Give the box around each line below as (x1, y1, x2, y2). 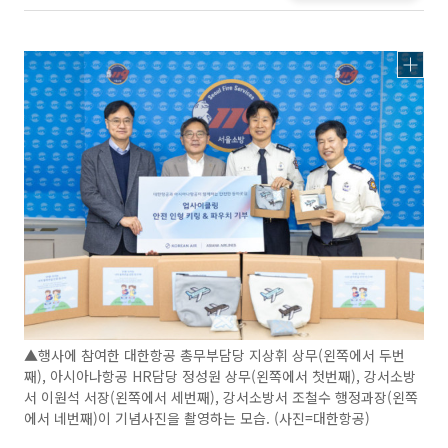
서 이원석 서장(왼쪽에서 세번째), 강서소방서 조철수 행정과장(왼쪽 (24, 386, 418, 407)
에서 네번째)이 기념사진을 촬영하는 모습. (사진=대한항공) (24, 407, 370, 428)
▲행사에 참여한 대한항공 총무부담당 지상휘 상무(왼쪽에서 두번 (24, 344, 405, 365)
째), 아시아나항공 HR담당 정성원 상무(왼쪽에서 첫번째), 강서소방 (24, 365, 416, 386)
